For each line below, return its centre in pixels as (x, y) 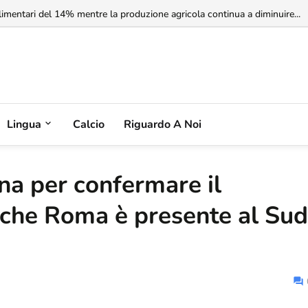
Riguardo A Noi (163, 124)
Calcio (89, 124)
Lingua (24, 124)
